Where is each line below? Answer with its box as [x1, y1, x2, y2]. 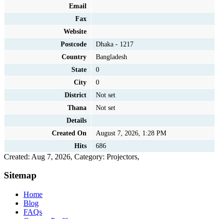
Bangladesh [95, 52, 127, 61]
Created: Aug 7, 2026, [4, 152, 74, 161]
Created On [52, 129, 87, 137]
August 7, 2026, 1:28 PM [95, 129, 166, 137]
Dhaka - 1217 [95, 40, 133, 48]
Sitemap [4, 170, 37, 181]
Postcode [61, 40, 87, 48]
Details [66, 116, 87, 124]
